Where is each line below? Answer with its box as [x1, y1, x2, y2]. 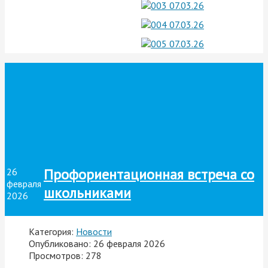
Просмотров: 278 [29, 249, 102, 261]
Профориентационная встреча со [44, 165, 254, 184]
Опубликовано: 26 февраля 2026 [29, 237, 165, 249]
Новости [76, 225, 112, 237]
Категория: [29, 225, 76, 237]
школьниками [44, 183, 131, 202]
